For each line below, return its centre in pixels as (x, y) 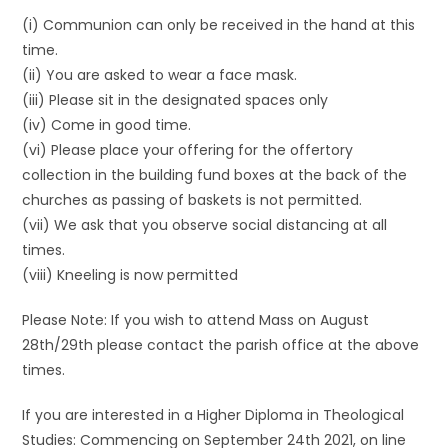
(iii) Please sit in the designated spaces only (175, 100)
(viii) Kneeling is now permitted (130, 275)
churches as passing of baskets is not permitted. (192, 200)
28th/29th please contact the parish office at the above (221, 345)
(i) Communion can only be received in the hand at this (219, 25)
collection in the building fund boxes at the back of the (215, 175)
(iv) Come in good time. (107, 125)
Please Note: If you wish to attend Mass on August (196, 320)
